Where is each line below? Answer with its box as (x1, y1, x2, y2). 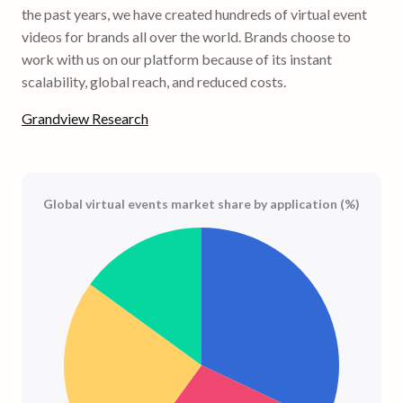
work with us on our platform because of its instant (22, 49, 332, 67)
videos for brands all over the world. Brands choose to (22, 27, 351, 45)
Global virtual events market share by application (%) (43, 195, 360, 211)
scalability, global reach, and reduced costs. (22, 72, 286, 90)
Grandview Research (22, 109, 148, 127)
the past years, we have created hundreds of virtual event (22, 4, 367, 22)
